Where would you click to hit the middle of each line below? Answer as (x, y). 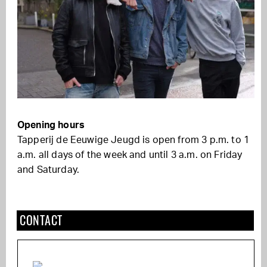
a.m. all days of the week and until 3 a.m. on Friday (130, 155)
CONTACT (41, 220)
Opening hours (51, 125)
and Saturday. (49, 170)
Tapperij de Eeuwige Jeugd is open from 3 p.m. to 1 (133, 140)
